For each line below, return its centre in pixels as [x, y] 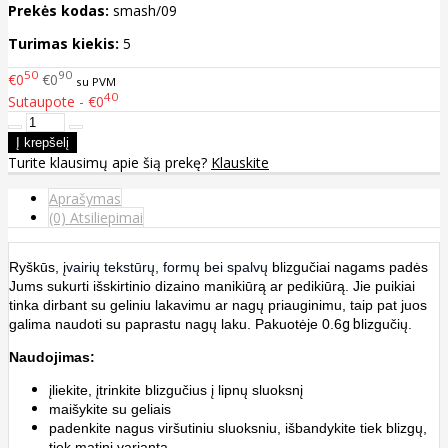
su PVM [96, 81]
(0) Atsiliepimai [96, 218]
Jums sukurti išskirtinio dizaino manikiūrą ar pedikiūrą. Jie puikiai [212, 286]
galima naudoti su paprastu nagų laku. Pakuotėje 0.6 [175, 324]
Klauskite [240, 163]
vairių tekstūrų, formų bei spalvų [167, 267]
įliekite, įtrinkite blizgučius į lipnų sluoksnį [176, 390]
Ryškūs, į [37, 267]
